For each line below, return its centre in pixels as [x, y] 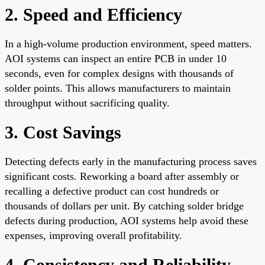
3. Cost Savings [63, 132]
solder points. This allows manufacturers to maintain [118, 88]
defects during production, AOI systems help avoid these [127, 220]
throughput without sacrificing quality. [87, 103]
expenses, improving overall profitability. [93, 235]
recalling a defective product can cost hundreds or [112, 191]
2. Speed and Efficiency [93, 14]
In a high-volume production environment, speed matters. [128, 43]
